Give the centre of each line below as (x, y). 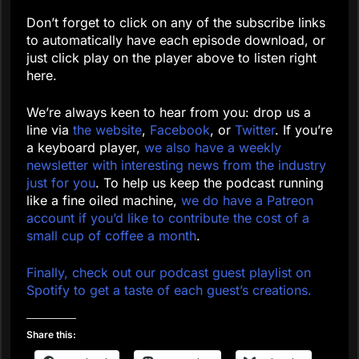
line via (50, 130)
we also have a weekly (213, 148)
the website (107, 130)
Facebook (180, 130)
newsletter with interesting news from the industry (176, 165)
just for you (61, 183)
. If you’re (304, 130)
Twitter (255, 130)
